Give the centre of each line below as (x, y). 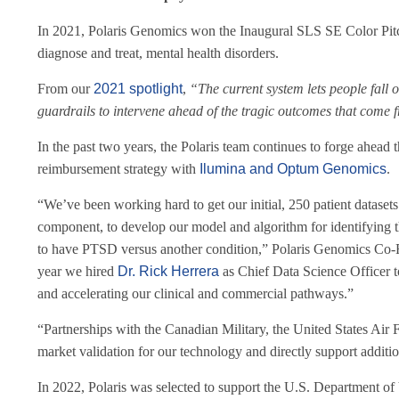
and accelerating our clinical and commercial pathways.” (195, 293)
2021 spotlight (138, 89)
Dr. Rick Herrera (170, 271)
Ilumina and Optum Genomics (293, 169)
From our (64, 89)
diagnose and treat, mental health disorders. (158, 53)
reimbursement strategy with (117, 169)
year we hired (76, 271)
